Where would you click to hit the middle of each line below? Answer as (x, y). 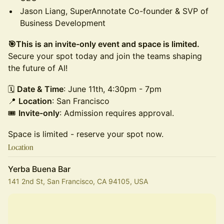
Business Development (63, 23)
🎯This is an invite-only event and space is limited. (104, 44)
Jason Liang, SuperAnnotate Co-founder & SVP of (114, 11)
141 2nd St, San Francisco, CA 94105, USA (78, 181)
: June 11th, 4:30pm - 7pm (112, 89)
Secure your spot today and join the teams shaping (105, 56)
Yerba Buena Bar (39, 169)
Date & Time (40, 89)
